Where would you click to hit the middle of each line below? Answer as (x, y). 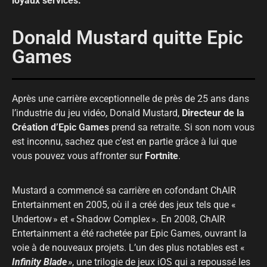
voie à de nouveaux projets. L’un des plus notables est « (129, 248)
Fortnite (162, 156)
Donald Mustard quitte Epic (128, 38)
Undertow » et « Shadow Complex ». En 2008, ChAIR (119, 219)
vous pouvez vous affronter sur (78, 156)
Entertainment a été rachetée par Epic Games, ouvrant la (129, 234)
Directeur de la (213, 113)
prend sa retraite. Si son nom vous (182, 127)
